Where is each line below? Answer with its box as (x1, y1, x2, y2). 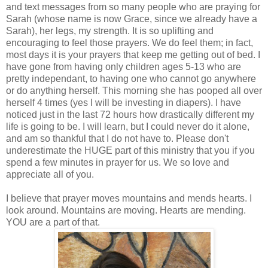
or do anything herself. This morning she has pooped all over (6, 85, 262, 96)
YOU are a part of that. (6, 217, 100, 227)
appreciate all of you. (6, 169, 94, 179)
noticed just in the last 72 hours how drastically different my (6, 109, 254, 120)
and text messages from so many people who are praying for (6, 1, 260, 12)
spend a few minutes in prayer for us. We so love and (6, 157, 229, 167)
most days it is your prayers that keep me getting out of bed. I (6, 49, 260, 60)
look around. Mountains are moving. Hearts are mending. (6, 205, 246, 215)
